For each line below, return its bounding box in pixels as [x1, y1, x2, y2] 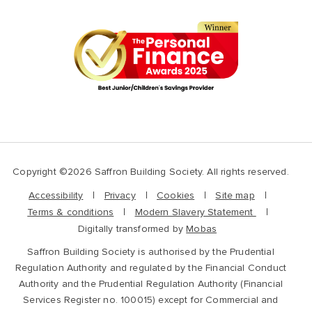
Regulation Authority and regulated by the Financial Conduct [15, 261, 287, 274]
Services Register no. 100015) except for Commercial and [23, 293, 279, 306]
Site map [215, 189, 255, 201]
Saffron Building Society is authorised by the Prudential [27, 245, 274, 258]
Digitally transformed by [77, 222, 187, 235]
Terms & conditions [27, 205, 114, 218]
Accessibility [29, 189, 84, 201]
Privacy [104, 189, 136, 201]
